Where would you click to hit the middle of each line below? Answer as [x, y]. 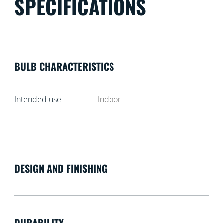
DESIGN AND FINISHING [61, 168]
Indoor [110, 99]
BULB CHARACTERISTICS [64, 66]
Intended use [38, 99]
